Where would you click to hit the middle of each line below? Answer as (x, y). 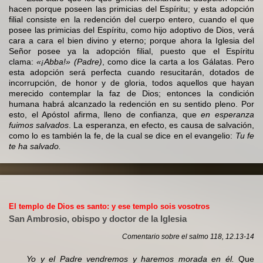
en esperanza (228, 115)
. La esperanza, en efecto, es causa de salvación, (162, 125)
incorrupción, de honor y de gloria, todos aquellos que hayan (131, 83)
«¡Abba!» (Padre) (69, 62)
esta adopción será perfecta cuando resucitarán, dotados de (131, 73)
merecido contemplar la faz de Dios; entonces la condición (131, 94)
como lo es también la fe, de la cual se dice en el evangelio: (122, 136)
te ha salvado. (35, 146)
